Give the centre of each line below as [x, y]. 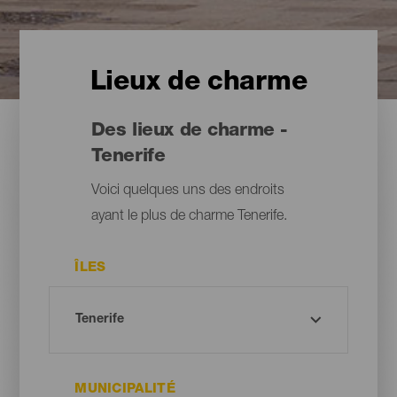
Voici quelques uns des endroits [187, 192]
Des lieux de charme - [189, 132]
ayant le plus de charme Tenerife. [189, 218]
